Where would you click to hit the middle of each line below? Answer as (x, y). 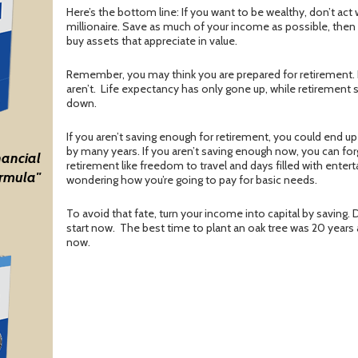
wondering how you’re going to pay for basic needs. (192, 180)
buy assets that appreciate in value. (153, 41)
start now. (92, 228)
